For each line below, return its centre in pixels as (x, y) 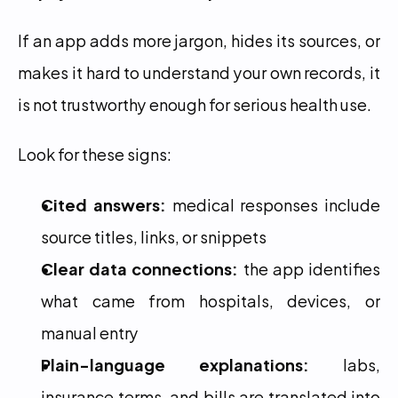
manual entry (90, 332)
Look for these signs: (95, 153)
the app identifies (310, 268)
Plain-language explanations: (175, 364)
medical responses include (273, 204)
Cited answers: (103, 204)
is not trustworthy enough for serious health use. (195, 103)
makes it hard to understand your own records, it (199, 72)
